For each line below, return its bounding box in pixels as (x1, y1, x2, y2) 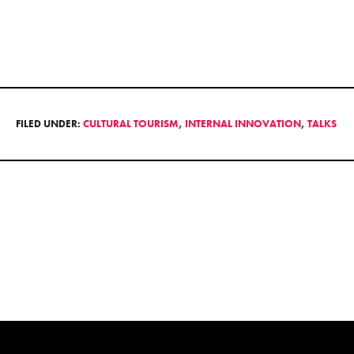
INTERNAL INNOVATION (185, 116, 301, 130)
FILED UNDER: (16, 116, 83, 130)
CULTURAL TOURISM (83, 116, 179, 130)
